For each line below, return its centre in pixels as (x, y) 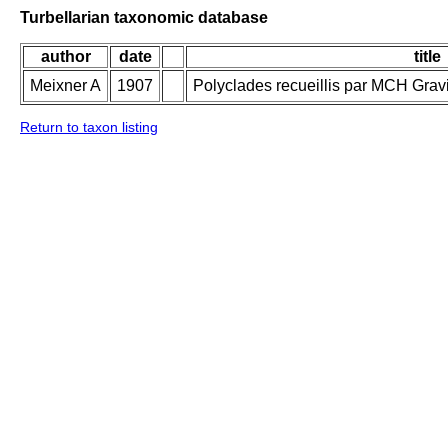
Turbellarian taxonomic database (144, 17)
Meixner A (65, 86)
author (65, 57)
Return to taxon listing (89, 127)
